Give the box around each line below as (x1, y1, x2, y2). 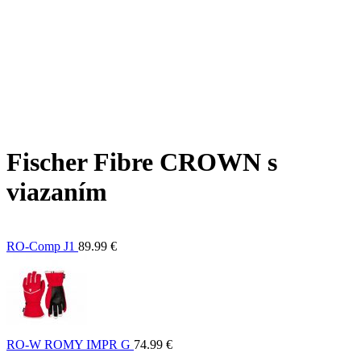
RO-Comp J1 (6, 239, 75, 253)
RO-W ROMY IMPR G (6, 337, 131, 351)
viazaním (6, 177, 107, 207)
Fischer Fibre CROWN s (6, 147, 277, 177)
